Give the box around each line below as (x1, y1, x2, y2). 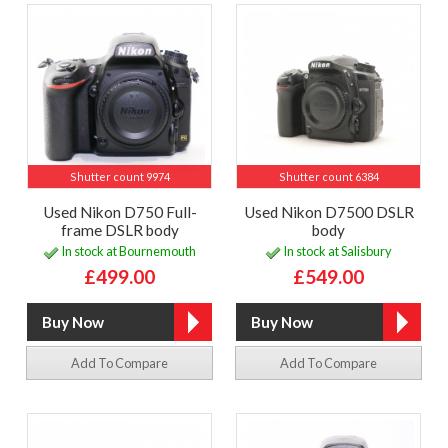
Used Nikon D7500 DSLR (243, 203, 414, 222)
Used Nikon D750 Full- (42, 203, 197, 222)
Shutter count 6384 (278, 170, 379, 184)
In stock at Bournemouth (59, 242, 196, 259)
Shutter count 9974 (69, 170, 170, 184)
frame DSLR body (60, 221, 179, 240)
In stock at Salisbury (281, 242, 392, 259)
